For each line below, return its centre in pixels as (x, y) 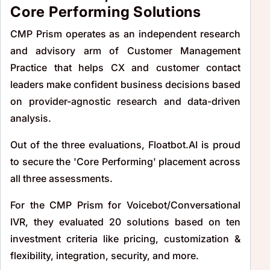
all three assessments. (61, 178)
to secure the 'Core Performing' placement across (125, 161)
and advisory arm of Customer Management (125, 50)
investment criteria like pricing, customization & (125, 238)
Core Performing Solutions (106, 11)
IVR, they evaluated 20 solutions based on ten (125, 221)
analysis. (31, 118)
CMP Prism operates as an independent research (125, 33)
